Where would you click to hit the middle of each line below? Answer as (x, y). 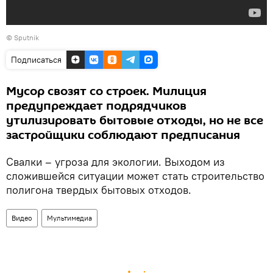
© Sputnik (23, 37)
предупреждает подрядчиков (96, 106)
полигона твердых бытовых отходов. (99, 190)
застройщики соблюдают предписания (123, 135)
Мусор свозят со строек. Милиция (106, 91)
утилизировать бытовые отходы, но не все (135, 121)
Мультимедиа (69, 218)
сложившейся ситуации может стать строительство (135, 176)
